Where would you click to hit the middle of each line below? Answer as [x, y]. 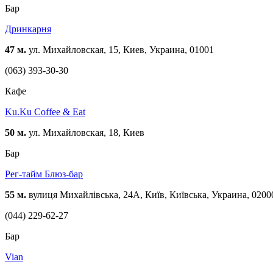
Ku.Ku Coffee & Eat [45, 112]
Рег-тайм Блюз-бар [44, 174]
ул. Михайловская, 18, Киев [85, 133]
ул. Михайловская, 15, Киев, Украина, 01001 [120, 50]
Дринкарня [28, 29]
